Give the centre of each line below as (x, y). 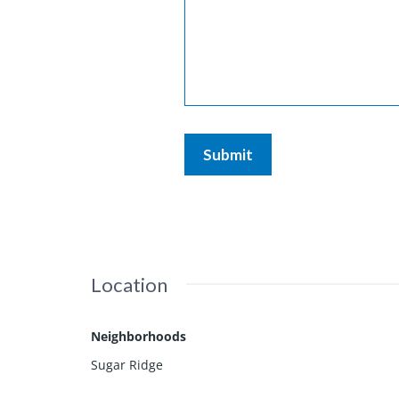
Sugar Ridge (127, 364)
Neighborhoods (138, 336)
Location (130, 284)
